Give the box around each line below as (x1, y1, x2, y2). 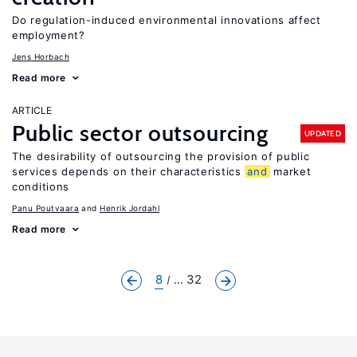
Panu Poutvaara (12, 203, 79, 213)
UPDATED (304, 127, 341, 139)
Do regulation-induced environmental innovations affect (12, 14, 321, 26)
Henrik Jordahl (100, 203, 159, 213)
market (269, 165, 312, 178)
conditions (12, 180, 69, 193)
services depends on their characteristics (12, 165, 245, 178)
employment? (12, 29, 85, 41)
